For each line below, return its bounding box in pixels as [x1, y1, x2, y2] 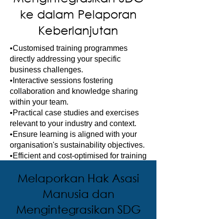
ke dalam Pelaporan [20, 6, 137, 21]
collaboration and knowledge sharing [10, 87, 138, 95]
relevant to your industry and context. [10, 119, 136, 128]
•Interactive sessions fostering [10, 76, 113, 85]
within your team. [10, 97, 68, 106]
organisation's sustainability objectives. [10, 140, 145, 149]
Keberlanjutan [38, 22, 118, 37]
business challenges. [10, 65, 83, 74]
